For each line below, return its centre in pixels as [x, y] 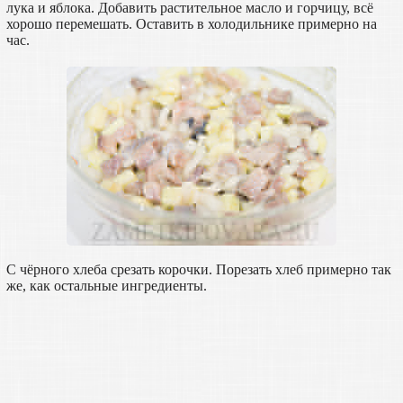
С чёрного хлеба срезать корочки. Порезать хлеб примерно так [198, 269]
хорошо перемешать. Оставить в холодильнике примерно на [191, 23]
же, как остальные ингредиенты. [106, 285]
